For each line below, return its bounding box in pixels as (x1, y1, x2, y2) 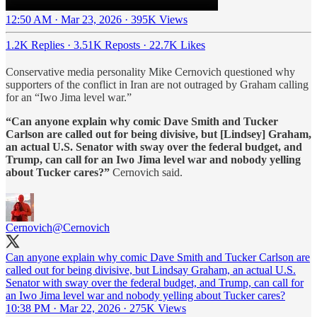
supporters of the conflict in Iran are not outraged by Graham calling (6, 78, 309, 91)
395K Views (131, 13, 188, 25)
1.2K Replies (6, 38, 64, 51)
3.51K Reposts (74, 38, 140, 51)
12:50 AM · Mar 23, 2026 (6, 13, 122, 25)
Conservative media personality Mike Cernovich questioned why (6, 65, 295, 78)
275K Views (129, 301, 186, 314)
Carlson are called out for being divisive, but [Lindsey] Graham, (6, 127, 311, 140)
